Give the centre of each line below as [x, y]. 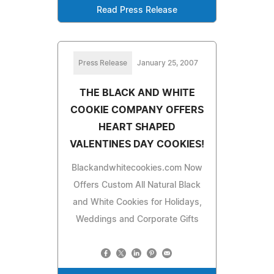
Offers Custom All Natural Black [137, 185]
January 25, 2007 [168, 63]
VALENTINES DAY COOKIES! [137, 144]
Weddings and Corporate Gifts [137, 219]
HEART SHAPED [137, 127]
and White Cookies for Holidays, [137, 202]
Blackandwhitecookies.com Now [137, 168]
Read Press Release [137, 10]
